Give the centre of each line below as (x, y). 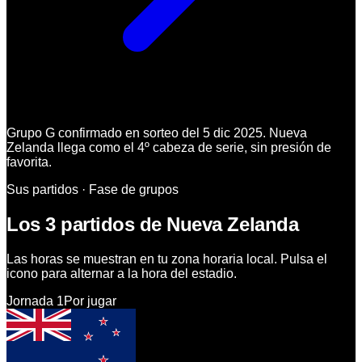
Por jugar (90, 301)
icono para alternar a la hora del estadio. (122, 274)
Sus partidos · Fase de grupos (93, 190)
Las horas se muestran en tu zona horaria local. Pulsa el (167, 259)
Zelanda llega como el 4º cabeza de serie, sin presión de (169, 148)
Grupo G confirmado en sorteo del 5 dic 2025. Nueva (157, 133)
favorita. (29, 162)
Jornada (32, 301)
